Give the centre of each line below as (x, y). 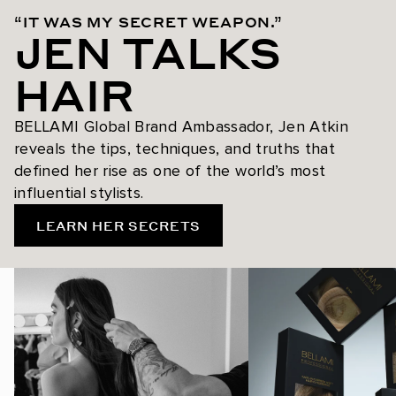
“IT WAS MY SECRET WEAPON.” (148, 22)
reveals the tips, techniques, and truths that (175, 149)
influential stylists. (79, 193)
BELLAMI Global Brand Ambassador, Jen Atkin (182, 127)
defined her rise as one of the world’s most (170, 171)
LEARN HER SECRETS (118, 225)
